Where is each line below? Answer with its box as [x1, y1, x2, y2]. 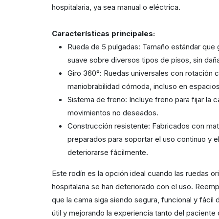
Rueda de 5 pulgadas [67, 42, 139, 51]
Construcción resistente [67, 121, 149, 131]
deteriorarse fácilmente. [67, 147, 149, 157]
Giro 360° [67, 68, 100, 78]
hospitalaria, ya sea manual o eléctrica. [52, 2, 181, 12]
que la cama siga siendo [52, 195, 135, 204]
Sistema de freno [67, 94, 126, 104]
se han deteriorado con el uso [91, 181, 192, 191]
